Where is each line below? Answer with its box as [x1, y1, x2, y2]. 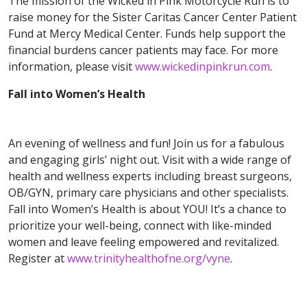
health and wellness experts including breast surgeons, [8, 169, 292, 184]
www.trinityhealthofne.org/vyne [67, 251, 230, 267]
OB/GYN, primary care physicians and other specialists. [8, 185, 288, 201]
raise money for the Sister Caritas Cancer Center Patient [8, 10, 297, 25]
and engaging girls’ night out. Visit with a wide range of [8, 152, 291, 168]
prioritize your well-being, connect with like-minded [8, 218, 271, 234]
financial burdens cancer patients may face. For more [8, 42, 278, 58]
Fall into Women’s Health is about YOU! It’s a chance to [8, 201, 286, 217]
